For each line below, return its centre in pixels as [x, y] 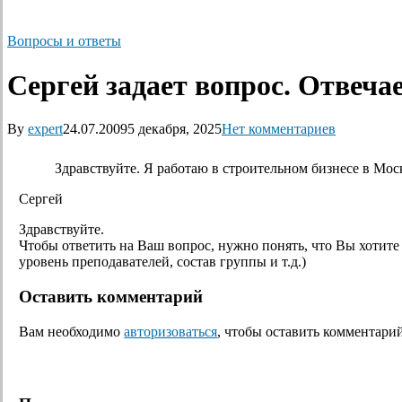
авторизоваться [171, 331]
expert [45, 129]
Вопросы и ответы [64, 41]
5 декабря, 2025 [175, 129]
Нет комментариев [279, 129]
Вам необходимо [72, 331]
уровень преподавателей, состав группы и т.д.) [163, 262]
